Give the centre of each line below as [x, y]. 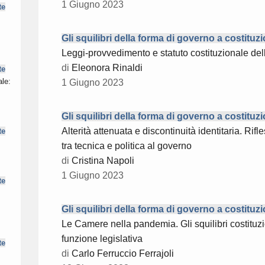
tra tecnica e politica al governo [127, 146]
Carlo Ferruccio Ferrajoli [123, 254]
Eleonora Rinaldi [107, 68]
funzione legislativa [102, 239]
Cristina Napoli [103, 161]
